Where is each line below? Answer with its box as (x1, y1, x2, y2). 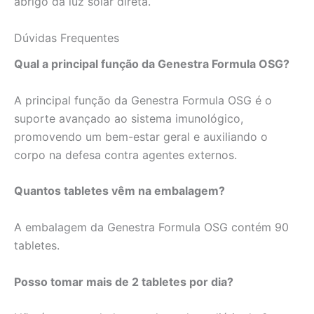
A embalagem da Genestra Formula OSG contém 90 (14, 220, 289, 234)
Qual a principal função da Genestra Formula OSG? (14, 57, 289, 71)
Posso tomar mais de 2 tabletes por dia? (14, 274, 233, 289)
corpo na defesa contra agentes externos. (14, 147, 237, 162)
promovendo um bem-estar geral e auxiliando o (14, 129, 268, 144)
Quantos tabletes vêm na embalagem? (14, 184, 225, 198)
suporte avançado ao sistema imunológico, (14, 111, 243, 125)
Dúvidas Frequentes (14, 31, 119, 46)
